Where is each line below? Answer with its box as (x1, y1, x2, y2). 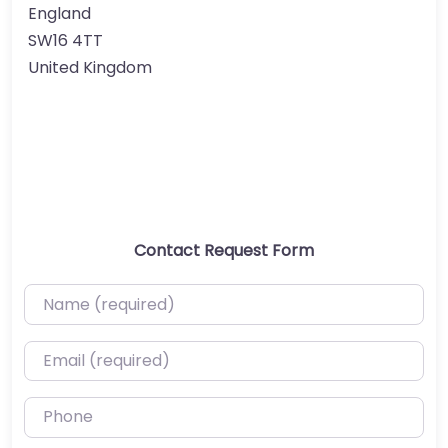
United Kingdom (28, 56, 152, 80)
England (28, 2, 91, 26)
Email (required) (23, 341, 150, 365)
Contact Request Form (134, 239, 314, 263)
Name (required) (23, 285, 155, 309)
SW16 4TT (28, 29, 103, 53)
